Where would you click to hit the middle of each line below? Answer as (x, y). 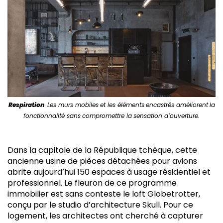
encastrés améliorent (177, 105)
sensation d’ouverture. (167, 116)
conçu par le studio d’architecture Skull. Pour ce (100, 205)
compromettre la (107, 116)
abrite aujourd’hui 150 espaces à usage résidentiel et (109, 172)
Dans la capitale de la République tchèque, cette (102, 150)
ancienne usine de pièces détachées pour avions (102, 161)
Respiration (26, 105)
